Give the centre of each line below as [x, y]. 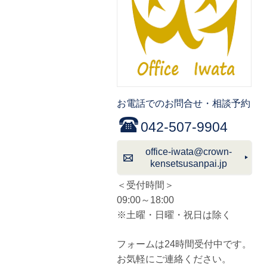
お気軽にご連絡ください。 [174, 259]
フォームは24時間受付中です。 [184, 244]
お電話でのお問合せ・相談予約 [184, 103]
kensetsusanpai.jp [189, 163]
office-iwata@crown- [189, 151]
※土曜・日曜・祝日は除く [174, 215]
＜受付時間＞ [145, 185]
